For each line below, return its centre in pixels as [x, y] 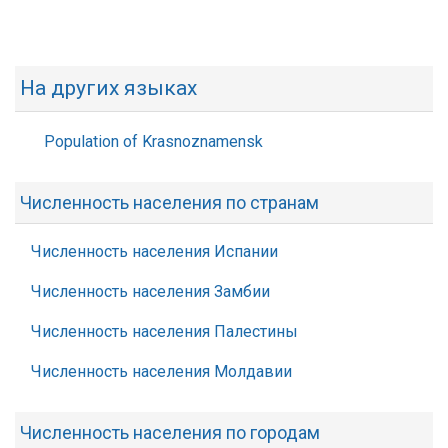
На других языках [108, 88]
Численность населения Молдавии [161, 371]
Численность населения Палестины [164, 331]
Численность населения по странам [169, 202]
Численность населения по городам [170, 432]
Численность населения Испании [154, 251]
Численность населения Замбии [150, 291]
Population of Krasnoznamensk [153, 141]
